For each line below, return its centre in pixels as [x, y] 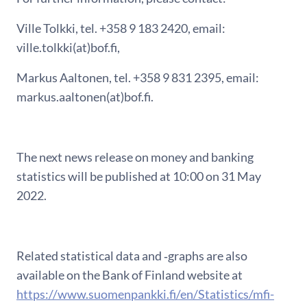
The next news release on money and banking [135, 157]
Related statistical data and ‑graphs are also [132, 256]
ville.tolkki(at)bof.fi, [68, 48]
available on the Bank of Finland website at [130, 275]
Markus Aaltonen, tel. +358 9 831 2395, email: [138, 78]
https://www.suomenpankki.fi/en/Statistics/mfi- [145, 294]
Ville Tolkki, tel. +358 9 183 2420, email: [121, 28]
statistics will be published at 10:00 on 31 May [139, 176]
